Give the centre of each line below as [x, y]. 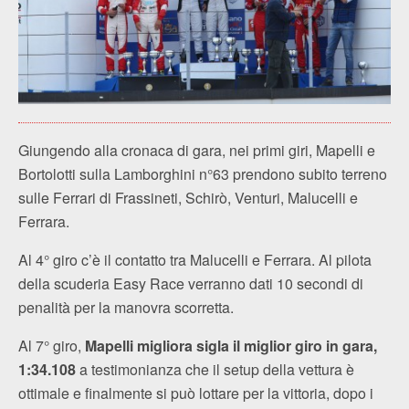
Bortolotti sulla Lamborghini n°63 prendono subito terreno [203, 173]
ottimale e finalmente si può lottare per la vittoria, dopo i [196, 393]
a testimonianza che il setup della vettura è [215, 369]
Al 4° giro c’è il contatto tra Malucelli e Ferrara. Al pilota [195, 259]
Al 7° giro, [50, 345]
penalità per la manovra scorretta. [126, 307]
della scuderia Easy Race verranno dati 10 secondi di [191, 283]
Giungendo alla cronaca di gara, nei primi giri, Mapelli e [197, 150]
